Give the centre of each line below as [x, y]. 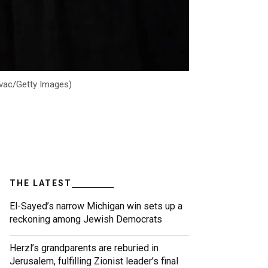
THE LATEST [41, 183]
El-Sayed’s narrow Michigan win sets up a [96, 206]
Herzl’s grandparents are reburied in [84, 248]
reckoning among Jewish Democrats [86, 220]
